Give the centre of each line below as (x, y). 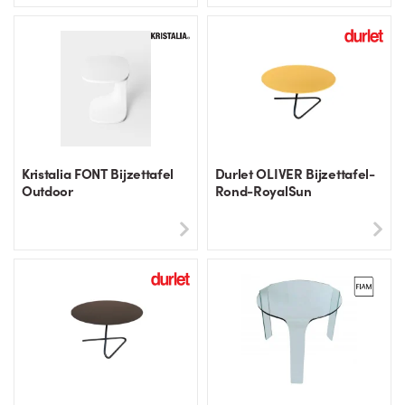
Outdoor (47, 191)
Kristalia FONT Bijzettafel (98, 174)
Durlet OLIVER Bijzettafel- (295, 174)
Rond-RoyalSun (263, 191)
